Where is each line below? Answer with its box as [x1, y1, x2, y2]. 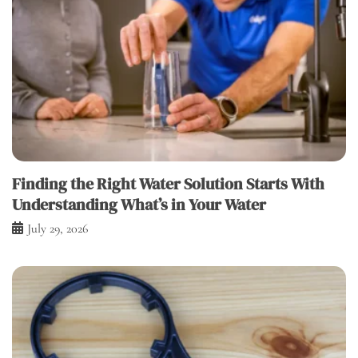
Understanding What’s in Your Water [12, 193, 266, 217]
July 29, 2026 [27, 221, 88, 237]
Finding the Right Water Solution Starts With [12, 173, 324, 196]
